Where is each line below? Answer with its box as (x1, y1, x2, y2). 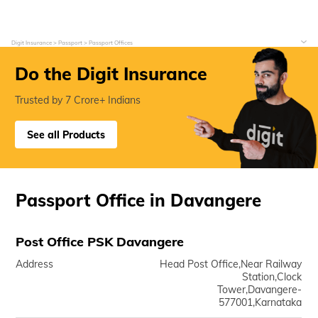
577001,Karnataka (219, 296, 302, 309)
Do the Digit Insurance (15, 62, 207, 84)
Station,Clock (242, 270, 302, 283)
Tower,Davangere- (217, 283, 302, 296)
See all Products (26, 128, 105, 141)
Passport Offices (89, 39, 133, 46)
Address (16, 258, 54, 270)
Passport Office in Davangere (16, 190, 262, 211)
